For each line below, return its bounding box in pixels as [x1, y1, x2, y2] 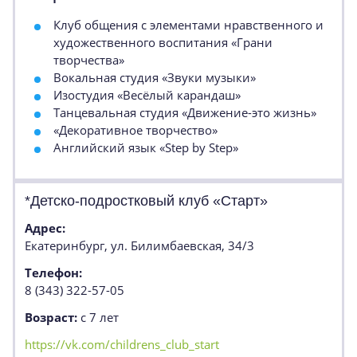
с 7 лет [77, 309, 119, 325]
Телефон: [25, 265, 82, 280]
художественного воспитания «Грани [53, 34, 273, 50]
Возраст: [25, 309, 77, 325]
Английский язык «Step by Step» [53, 139, 241, 155]
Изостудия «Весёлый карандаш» [53, 87, 241, 103]
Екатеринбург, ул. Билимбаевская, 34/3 [25, 237, 254, 253]
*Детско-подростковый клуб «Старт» [25, 193, 268, 209]
